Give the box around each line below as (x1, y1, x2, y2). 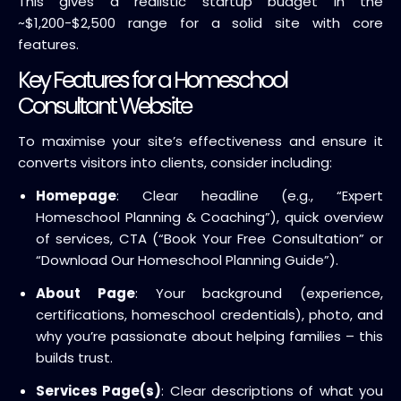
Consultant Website (18, 90, 191, 122)
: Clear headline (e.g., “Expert (116, 185, 383, 205)
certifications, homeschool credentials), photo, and (36, 304, 383, 324)
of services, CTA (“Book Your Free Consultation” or (36, 228, 383, 248)
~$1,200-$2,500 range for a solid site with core (18, 13, 383, 32)
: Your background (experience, (134, 283, 383, 303)
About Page (36, 283, 135, 303)
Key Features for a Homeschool (18, 64, 286, 96)
